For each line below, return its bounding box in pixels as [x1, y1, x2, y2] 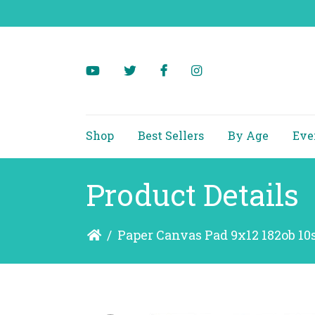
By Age [228, 127, 269, 143]
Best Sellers [138, 127, 204, 143]
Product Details [86, 175, 299, 214]
